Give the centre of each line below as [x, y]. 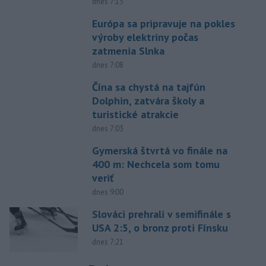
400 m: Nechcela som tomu [156, 164]
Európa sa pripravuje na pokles [163, 24]
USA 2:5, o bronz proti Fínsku [160, 228]
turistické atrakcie [135, 115]
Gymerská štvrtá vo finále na [159, 151]
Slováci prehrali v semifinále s [161, 214]
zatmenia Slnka [128, 51]
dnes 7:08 [107, 65]
